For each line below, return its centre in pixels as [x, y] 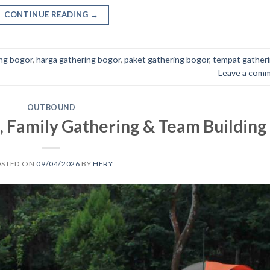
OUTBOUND [51, 107]
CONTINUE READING [47, 14]
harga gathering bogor [78, 60]
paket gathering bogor [167, 60]
